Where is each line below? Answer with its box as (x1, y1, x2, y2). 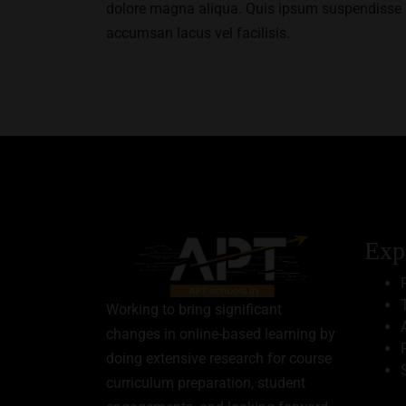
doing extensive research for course (106, 350, 332, 368)
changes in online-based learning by (106, 325, 335, 343)
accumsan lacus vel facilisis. (106, 24, 290, 42)
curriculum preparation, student (106, 374, 305, 392)
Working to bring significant (106, 301, 282, 319)
